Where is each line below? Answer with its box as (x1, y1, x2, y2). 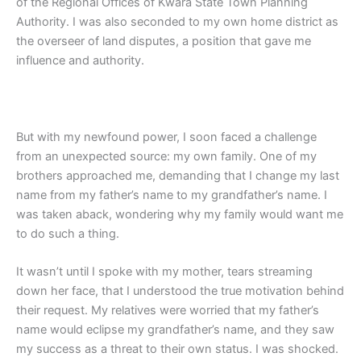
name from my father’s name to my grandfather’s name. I (16, 187, 327, 202)
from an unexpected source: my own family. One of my (16, 148, 317, 164)
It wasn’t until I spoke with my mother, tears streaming (16, 263, 313, 279)
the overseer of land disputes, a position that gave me (16, 33, 311, 48)
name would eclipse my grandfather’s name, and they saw (16, 322, 334, 337)
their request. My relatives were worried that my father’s (16, 302, 319, 317)
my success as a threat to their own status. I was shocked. (16, 341, 338, 356)
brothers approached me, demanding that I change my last (16, 168, 339, 183)
